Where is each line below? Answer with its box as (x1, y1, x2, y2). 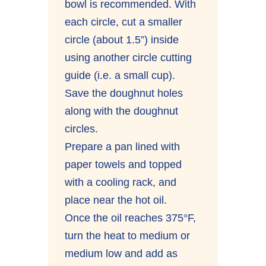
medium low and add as (65, 247, 178, 259)
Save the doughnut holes (65, 87, 183, 99)
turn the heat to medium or (65, 229, 191, 242)
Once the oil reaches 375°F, (65, 211, 197, 224)
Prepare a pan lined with (65, 140, 180, 153)
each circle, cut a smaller (65, 15, 183, 28)
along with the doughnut (65, 104, 179, 117)
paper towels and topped (65, 158, 182, 170)
